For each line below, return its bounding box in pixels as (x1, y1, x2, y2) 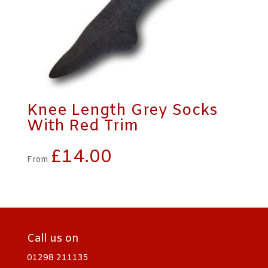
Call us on (26, 231, 79, 246)
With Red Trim (26, 116, 138, 138)
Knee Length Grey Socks (26, 100, 218, 122)
